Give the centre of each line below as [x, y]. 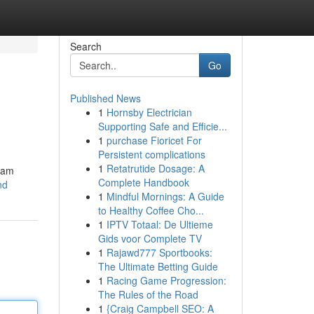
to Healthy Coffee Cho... [151, 210]
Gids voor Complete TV [150, 238]
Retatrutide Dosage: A [155, 168]
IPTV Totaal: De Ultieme [159, 224]
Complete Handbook [143, 182]
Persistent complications [151, 154]
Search [86, 46]
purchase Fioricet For [154, 140]
